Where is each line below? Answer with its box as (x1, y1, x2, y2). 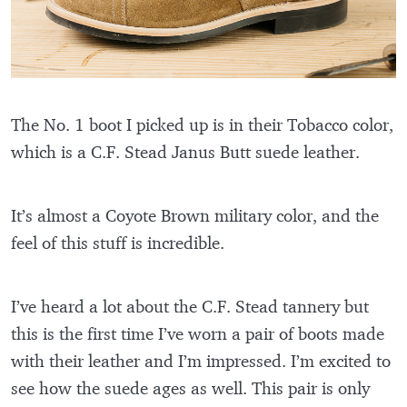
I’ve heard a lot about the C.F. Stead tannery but (11, 295, 369, 318)
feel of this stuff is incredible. (11, 232, 229, 254)
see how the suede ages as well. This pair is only (11, 377, 370, 400)
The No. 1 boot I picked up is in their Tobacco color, (11, 114, 393, 136)
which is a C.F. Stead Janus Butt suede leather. (11, 141, 364, 164)
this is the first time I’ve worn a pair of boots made (11, 323, 384, 345)
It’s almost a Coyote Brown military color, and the (11, 204, 379, 227)
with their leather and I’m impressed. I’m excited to (11, 350, 391, 372)
